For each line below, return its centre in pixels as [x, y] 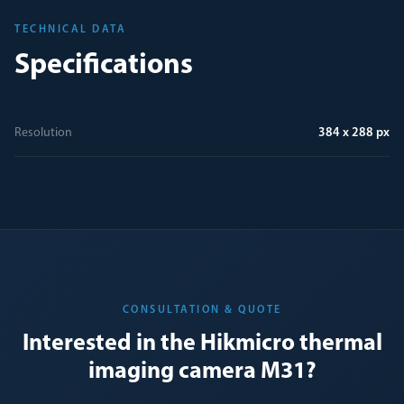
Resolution [43, 133]
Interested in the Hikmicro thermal [202, 344]
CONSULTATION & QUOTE [202, 310]
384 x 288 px [354, 133]
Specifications [104, 66]
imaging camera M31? [202, 372]
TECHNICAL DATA [70, 30]
